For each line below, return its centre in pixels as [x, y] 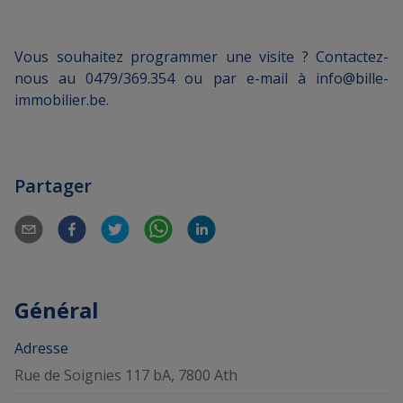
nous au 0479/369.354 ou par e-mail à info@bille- [201, 79]
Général [57, 310]
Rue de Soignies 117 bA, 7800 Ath [126, 375]
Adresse [41, 349]
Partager [53, 186]
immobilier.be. [62, 100]
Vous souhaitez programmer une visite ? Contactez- [201, 57]
